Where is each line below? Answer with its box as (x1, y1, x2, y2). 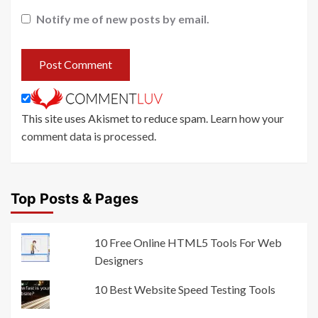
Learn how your (210, 111, 284, 125)
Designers (94, 253, 144, 267)
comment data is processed (21, 128, 154, 143)
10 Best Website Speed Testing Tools (94, 282, 276, 296)
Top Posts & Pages (11, 190, 138, 207)
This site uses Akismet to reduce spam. (21, 111, 210, 125)
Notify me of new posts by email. (36, 11, 209, 26)
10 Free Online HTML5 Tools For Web (94, 235, 283, 249)
